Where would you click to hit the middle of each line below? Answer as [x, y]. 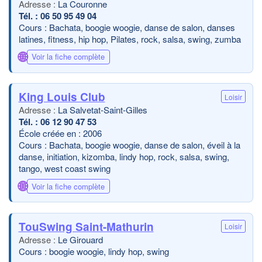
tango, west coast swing [64, 168]
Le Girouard [80, 239]
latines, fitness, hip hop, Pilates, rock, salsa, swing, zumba [130, 39]
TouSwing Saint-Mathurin [86, 226]
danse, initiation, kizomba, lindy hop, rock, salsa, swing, [124, 156]
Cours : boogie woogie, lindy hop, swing [94, 251]
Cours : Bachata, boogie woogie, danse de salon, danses [127, 27]
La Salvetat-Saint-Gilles [102, 110]
